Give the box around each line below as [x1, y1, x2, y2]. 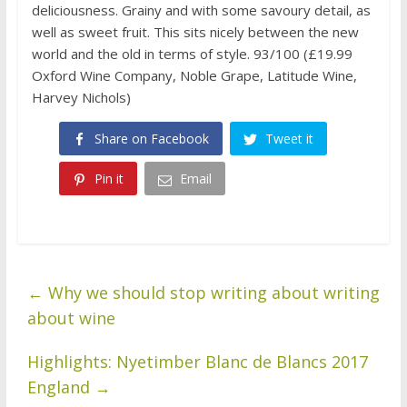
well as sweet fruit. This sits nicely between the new [31, 22, 359, 41]
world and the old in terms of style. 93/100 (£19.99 [31, 44, 352, 63]
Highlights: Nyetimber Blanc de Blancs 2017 [26, 350, 368, 372]
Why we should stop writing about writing [43, 281, 380, 303]
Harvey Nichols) [31, 87, 131, 106]
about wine [26, 306, 115, 329]
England [26, 375, 94, 398]
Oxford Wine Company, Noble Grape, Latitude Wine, [31, 65, 357, 84]
